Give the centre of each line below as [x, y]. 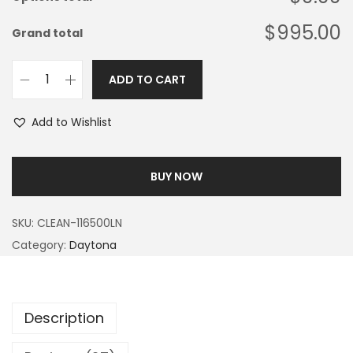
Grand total [47, 33]
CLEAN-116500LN [80, 223]
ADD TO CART [147, 80]
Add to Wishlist [72, 122]
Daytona [93, 245]
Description [64, 318]
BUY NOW [176, 176]
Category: [41, 245]
